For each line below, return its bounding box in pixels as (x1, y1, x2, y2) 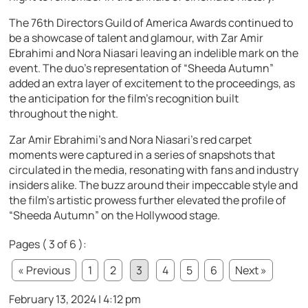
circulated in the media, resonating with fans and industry (9, 162, 299, 177)
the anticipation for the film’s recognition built (9, 90, 239, 106)
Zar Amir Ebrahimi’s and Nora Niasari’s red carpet (9, 131, 252, 147)
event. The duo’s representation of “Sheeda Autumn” (9, 60, 274, 76)
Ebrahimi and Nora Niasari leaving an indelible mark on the (9, 45, 299, 60)
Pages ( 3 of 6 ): (9, 236, 87, 252)
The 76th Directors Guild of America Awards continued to (9, 14, 294, 30)
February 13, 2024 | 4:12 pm (9, 291, 142, 307)
